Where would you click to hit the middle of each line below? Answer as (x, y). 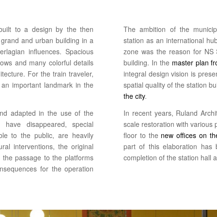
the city (134, 96)
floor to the (142, 135)
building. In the (147, 63)
